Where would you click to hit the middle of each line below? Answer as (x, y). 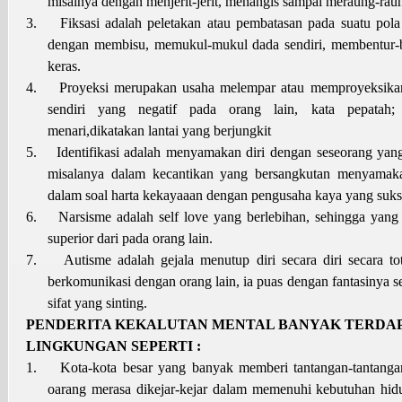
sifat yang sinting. (97, 302)
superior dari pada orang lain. (130, 238)
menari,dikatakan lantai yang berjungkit (159, 130)
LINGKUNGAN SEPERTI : (114, 345)
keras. (64, 66)
